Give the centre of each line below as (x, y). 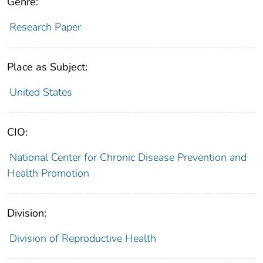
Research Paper (45, 27)
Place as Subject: (47, 67)
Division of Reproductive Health (82, 239)
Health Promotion (48, 173)
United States (41, 92)
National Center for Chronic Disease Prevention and (128, 158)
